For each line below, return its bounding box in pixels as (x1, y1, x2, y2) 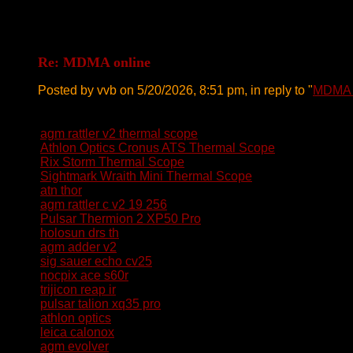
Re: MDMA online (38, 54, 150, 70)
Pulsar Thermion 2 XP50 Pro (40, 212, 201, 225)
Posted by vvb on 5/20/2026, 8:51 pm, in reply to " (38, 84, 313, 97)
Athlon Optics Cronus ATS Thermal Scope (40, 141, 275, 154)
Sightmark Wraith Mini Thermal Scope (40, 169, 252, 183)
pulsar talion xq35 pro (40, 297, 161, 310)
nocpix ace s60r (40, 269, 128, 282)
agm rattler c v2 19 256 (40, 198, 167, 211)
